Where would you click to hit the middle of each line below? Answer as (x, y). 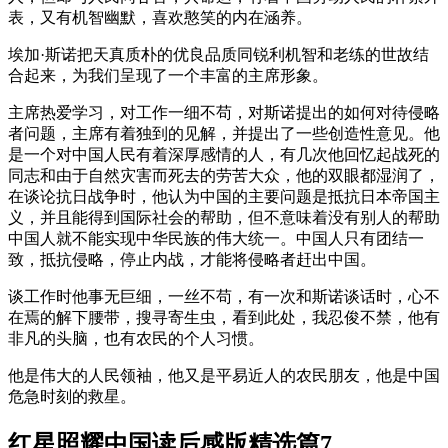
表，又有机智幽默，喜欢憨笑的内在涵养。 (160, 17)
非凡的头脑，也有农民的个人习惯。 (136, 338)
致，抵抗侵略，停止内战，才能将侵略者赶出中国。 (192, 259)
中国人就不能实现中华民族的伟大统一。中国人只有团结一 (216, 238)
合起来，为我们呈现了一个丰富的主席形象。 (168, 75)
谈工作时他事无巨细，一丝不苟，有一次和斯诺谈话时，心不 (224, 296)
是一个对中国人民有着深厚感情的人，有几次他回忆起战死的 (224, 154)
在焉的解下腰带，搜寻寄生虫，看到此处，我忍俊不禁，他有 (224, 317)
